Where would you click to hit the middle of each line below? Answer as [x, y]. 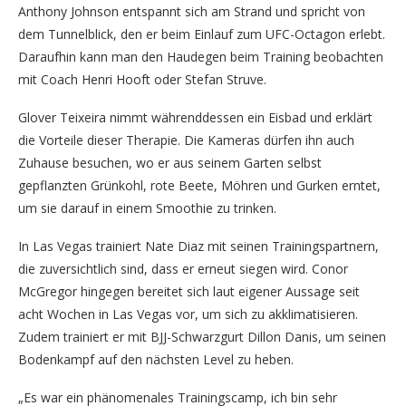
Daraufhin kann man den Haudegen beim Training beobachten [201, 57]
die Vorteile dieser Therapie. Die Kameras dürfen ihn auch [186, 140]
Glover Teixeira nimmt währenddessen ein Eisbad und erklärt [195, 117]
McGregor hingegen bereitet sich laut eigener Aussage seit [189, 291]
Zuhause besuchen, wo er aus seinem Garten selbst [170, 163]
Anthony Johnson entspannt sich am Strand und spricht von [192, 11]
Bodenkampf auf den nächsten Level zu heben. [156, 359]
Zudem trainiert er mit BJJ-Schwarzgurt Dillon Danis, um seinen [202, 337]
